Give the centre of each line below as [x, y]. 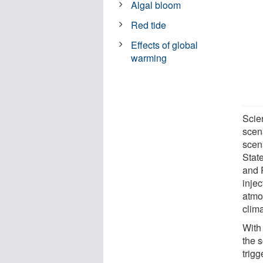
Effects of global [165, 45]
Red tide [149, 25]
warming [149, 58]
